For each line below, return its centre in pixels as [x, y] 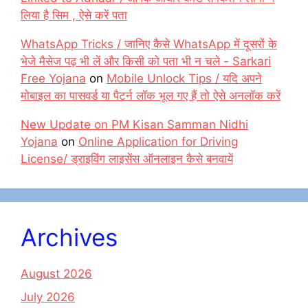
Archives [69, 237]
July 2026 [48, 297]
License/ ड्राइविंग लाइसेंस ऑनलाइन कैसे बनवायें [127, 159]
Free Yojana [53, 78]
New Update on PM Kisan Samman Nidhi [134, 124]
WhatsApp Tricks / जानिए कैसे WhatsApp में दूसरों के [149, 44]
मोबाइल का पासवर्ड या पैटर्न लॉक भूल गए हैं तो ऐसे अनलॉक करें [151, 96]
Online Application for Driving [158, 142]
